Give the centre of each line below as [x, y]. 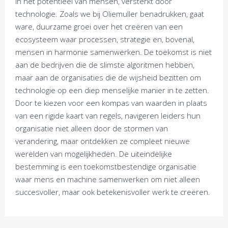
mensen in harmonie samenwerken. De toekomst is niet [113, 52]
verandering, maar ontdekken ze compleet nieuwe [103, 141]
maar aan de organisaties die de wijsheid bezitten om [108, 77]
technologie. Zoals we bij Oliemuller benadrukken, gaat [110, 14]
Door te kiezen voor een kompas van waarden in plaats [111, 103]
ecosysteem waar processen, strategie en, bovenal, [105, 39]
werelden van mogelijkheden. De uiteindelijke [94, 154]
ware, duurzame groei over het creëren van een [99, 26]
